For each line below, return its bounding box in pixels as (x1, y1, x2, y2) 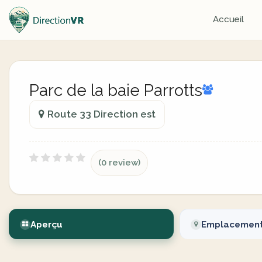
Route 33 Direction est (47, 108, 156, 120)
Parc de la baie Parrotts (29, 81, 202, 100)
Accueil (212, 14, 244, 25)
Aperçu (30, 219, 63, 230)
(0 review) (98, 157, 140, 168)
